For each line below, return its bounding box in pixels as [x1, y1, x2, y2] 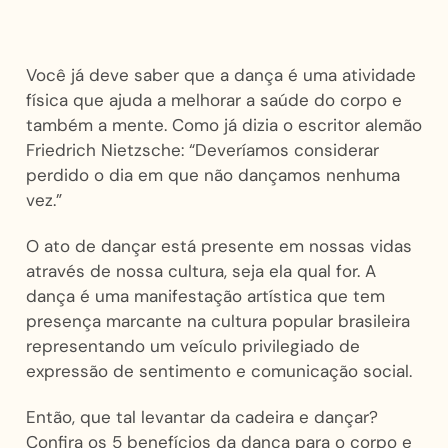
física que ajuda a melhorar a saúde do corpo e [25, 88, 402, 111]
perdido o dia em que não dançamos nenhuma [25, 163, 400, 186]
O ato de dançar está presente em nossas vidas [25, 235, 412, 258]
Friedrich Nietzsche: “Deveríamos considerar [25, 138, 379, 161]
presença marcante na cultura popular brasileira [25, 310, 410, 333]
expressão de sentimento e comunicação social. [25, 360, 417, 383]
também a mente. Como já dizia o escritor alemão [25, 113, 422, 136]
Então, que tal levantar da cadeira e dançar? [25, 406, 378, 429]
